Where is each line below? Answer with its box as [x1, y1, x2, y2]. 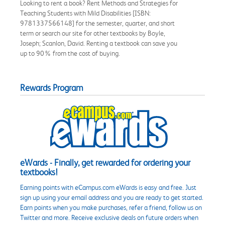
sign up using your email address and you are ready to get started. [20, 193, 203, 202]
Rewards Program [20, 83, 83, 93]
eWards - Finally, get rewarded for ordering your [20, 158, 190, 168]
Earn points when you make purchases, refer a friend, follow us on [20, 203, 202, 212]
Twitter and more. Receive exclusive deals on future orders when [20, 213, 198, 222]
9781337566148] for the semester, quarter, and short [20, 19, 175, 28]
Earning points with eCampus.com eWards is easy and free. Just [20, 183, 196, 192]
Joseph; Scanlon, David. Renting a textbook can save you [20, 39, 177, 48]
